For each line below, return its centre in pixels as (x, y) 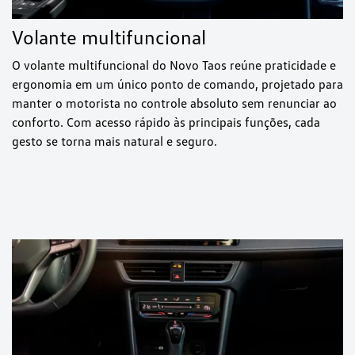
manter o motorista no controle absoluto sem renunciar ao (174, 103)
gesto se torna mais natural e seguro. (115, 141)
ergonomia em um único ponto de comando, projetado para (177, 84)
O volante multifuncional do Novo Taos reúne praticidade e (174, 65)
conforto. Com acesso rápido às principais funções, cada (166, 122)
